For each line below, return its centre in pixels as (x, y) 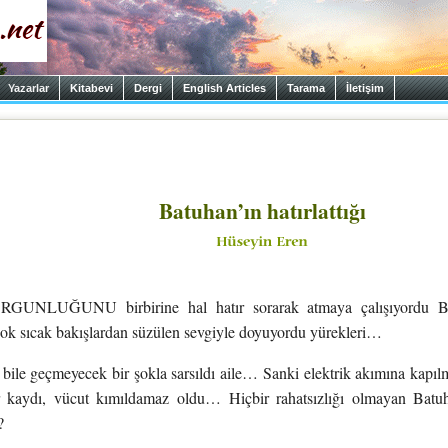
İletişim (365, 88)
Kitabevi (91, 88)
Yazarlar (28, 88)
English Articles (224, 88)
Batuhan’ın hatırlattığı (262, 210)
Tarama (306, 88)
